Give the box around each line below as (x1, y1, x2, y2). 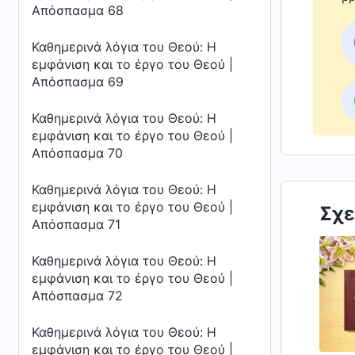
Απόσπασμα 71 (32, 216, 120, 232)
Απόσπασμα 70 (32, 145, 123, 161)
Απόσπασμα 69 (32, 74, 124, 90)
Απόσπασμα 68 (32, 2, 124, 18)
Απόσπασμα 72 (32, 288, 123, 303)
